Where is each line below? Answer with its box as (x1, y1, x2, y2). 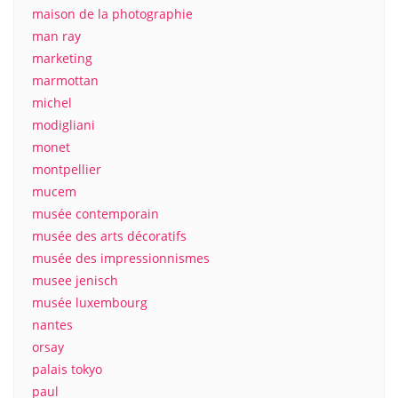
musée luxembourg (32, 294, 147, 311)
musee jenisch (32, 272, 118, 289)
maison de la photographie (32, 5, 193, 22)
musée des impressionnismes (32, 250, 210, 267)
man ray (32, 28, 81, 44)
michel (32, 94, 72, 111)
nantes (32, 316, 73, 333)
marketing (32, 50, 92, 67)
